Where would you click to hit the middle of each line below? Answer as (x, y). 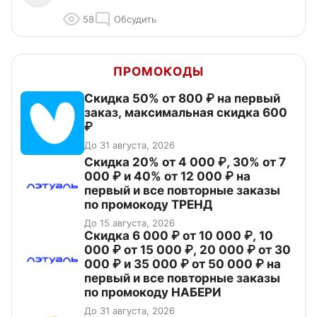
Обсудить (135, 19)
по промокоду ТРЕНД (148, 205)
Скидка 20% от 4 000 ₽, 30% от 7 (185, 162)
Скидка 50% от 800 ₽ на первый (182, 99)
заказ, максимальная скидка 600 (186, 113)
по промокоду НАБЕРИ (153, 293)
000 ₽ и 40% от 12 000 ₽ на (167, 177)
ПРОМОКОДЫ (158, 72)
